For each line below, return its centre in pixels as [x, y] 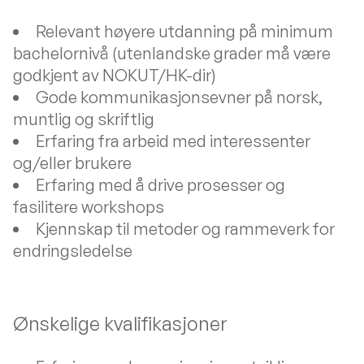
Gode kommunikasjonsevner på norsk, [179, 97]
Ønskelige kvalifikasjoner [120, 323]
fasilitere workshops [89, 207]
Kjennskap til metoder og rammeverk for [185, 229]
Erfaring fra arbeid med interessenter [173, 141]
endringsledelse [73, 251]
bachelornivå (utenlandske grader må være [172, 53]
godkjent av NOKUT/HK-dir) [115, 75]
